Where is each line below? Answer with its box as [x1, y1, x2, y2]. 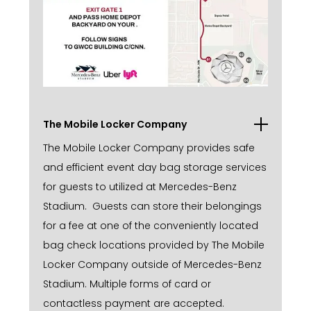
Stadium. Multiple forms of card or [43, 276, 211, 291]
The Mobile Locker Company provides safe [43, 140, 255, 155]
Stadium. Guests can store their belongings [43, 199, 262, 213]
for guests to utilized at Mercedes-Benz [43, 179, 237, 194]
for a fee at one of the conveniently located [43, 218, 258, 233]
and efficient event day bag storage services [43, 160, 267, 174]
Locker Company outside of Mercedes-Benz [43, 257, 262, 271]
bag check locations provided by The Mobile [43, 237, 264, 252]
